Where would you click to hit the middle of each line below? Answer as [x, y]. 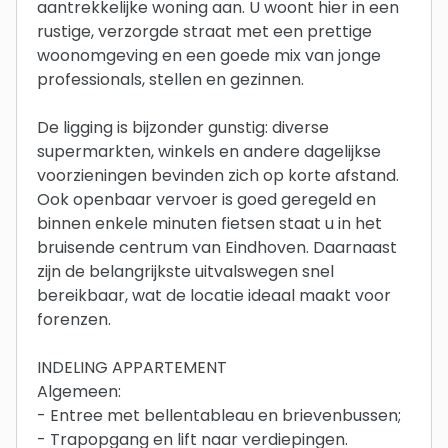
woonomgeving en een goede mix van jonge [209, 55]
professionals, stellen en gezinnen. [170, 79]
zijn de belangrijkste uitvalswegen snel [185, 271]
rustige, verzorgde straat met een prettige [204, 31]
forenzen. [74, 319]
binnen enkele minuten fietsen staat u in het [209, 223]
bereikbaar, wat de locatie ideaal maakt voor [214, 295]
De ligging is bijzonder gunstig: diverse [183, 127]
